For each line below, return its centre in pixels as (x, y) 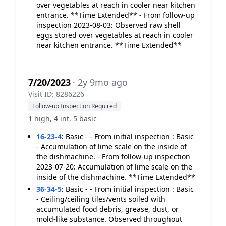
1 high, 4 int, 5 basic (63, 118)
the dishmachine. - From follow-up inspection (113, 157)
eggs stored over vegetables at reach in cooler (115, 35)
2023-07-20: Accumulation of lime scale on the (114, 167)
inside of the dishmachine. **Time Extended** (116, 177)
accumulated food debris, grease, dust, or (107, 209)
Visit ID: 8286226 (56, 94)
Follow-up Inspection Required (74, 106)
